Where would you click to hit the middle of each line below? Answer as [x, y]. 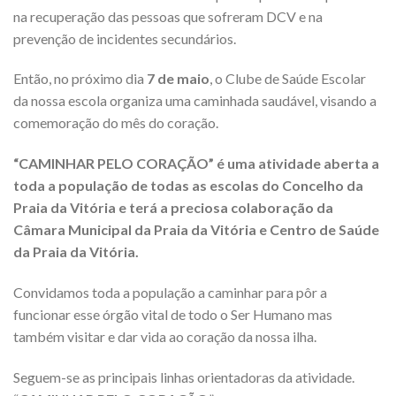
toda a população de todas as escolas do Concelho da [188, 186]
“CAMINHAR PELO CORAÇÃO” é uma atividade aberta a [196, 164]
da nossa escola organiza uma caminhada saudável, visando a [195, 101]
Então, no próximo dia [80, 79]
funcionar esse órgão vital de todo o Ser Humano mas [173, 314]
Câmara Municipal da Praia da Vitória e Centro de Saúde [196, 230]
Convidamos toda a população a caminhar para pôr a [170, 292]
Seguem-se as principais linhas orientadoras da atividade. [184, 377]
